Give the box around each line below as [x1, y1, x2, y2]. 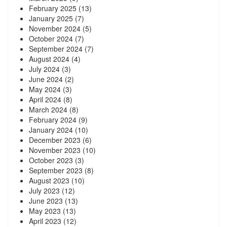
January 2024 [29, 124, 73, 135]
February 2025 [29, 3, 77, 13]
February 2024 [29, 114, 77, 125]
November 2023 [29, 144, 81, 155]
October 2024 [29, 33, 73, 44]
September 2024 [29, 43, 83, 54]
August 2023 [29, 175, 69, 185]
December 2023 [29, 134, 81, 145]
